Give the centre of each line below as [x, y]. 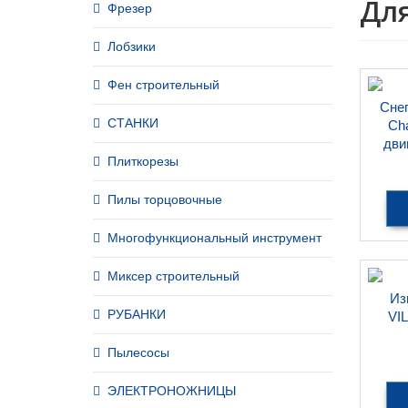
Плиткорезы [143, 161]
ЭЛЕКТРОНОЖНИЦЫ [172, 391]
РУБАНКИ [137, 314]
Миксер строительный [173, 276]
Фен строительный [163, 85]
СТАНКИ [133, 123]
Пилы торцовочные [165, 199]
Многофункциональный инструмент [214, 238]
